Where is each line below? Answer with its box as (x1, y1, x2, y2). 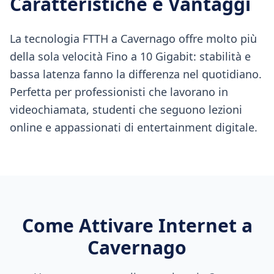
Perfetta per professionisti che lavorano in (10, 84, 228, 99)
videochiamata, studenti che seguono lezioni (10, 102, 242, 117)
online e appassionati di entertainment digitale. (10, 120, 257, 135)
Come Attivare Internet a (21, 213, 253, 238)
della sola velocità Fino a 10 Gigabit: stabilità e (10, 49, 251, 64)
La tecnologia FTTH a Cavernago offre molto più (10, 31, 257, 46)
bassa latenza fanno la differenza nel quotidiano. (10, 67, 262, 81)
